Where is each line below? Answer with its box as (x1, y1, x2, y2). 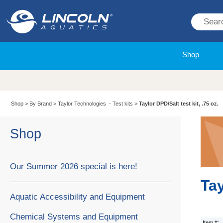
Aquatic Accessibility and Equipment (10, 192, 145, 202)
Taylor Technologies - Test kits (58, 101, 133, 107)
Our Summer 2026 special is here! (10, 161, 137, 171)
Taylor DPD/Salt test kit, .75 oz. (139, 101, 219, 107)
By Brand (29, 101, 52, 107)
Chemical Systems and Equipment (10, 212, 138, 222)
